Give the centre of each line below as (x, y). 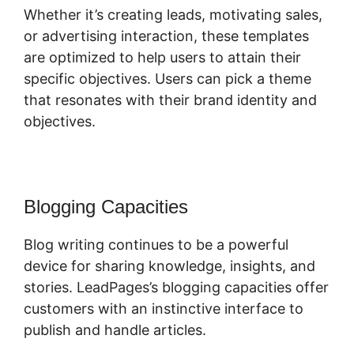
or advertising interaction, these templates (166, 36)
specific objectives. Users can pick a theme (168, 79)
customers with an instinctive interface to (164, 309)
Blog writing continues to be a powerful (156, 245)
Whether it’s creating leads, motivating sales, (173, 15)
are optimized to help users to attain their (162, 58)
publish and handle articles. (115, 330)
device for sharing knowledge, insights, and (169, 266)
